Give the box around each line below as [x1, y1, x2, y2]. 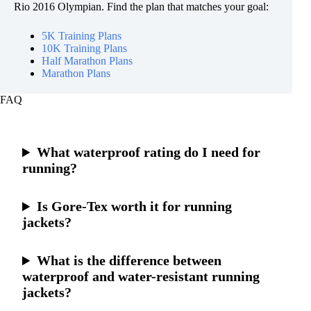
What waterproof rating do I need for [37, 144, 261, 160]
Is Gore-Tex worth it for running [37, 199, 233, 215]
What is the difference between [37, 253, 222, 269]
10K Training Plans [42, 42, 127, 55]
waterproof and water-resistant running [22, 269, 260, 285]
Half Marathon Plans [42, 55, 133, 67]
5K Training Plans [42, 30, 121, 42]
